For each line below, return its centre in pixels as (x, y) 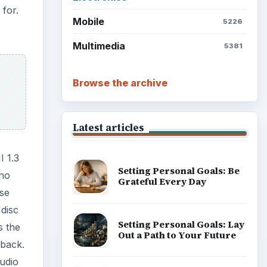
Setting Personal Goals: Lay (181, 224)
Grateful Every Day (162, 182)
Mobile (88, 21)
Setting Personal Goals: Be (178, 171)
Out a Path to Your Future (177, 235)
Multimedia (99, 46)
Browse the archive (120, 83)
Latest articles (108, 127)
